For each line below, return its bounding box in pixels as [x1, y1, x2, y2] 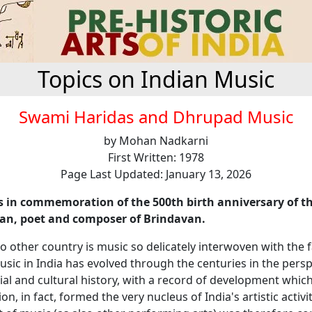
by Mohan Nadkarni [104, 133, 208, 148]
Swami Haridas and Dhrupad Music [18, 105, 294, 128]
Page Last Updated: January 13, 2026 [61, 166, 251, 182]
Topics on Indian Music [38, 64, 274, 94]
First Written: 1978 [108, 150, 204, 165]
